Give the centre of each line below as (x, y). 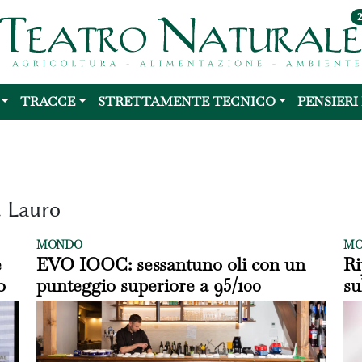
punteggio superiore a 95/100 (148, 285)
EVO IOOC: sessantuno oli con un (170, 264)
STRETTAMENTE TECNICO (186, 102)
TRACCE (47, 102)
